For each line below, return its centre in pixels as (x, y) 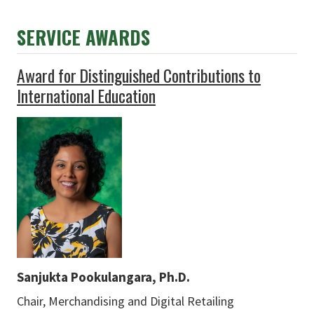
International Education (86, 95)
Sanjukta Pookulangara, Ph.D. (103, 277)
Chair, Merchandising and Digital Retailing (125, 301)
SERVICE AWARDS (83, 37)
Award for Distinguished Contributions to (139, 75)
